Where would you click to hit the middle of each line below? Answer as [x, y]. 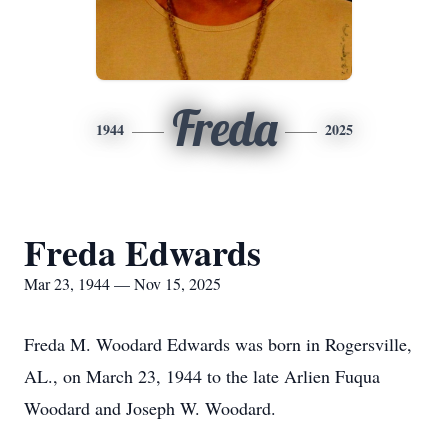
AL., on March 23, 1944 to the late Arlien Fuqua [202, 376]
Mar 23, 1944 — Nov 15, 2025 [122, 283]
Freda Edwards [142, 252]
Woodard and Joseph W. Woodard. [150, 408]
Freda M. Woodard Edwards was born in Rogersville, [218, 344]
